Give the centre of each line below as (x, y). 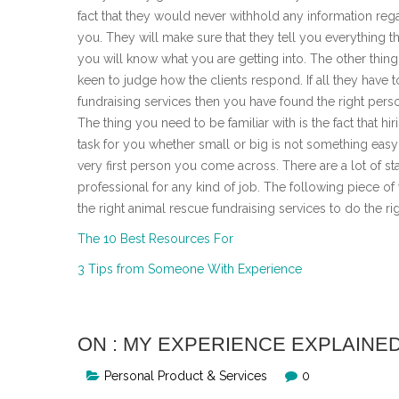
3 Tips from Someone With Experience (190, 269)
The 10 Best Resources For (155, 238)
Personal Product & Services (186, 375)
